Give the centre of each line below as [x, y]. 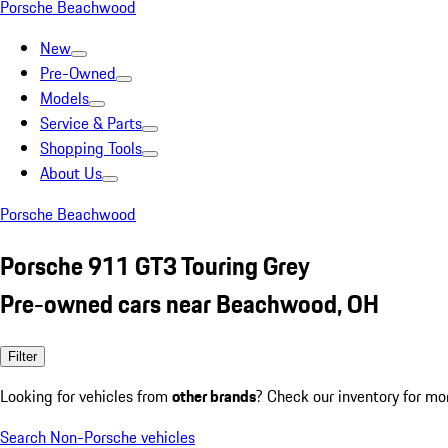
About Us [71, 173]
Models [64, 98]
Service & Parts [91, 123]
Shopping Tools [91, 148]
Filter [22, 356]
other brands [214, 395]
